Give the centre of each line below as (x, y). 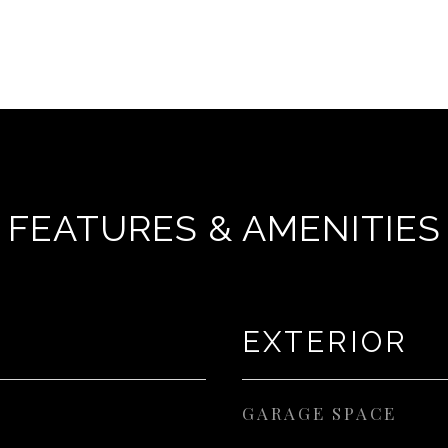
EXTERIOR (325, 342)
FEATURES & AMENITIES (224, 228)
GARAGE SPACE (319, 413)
